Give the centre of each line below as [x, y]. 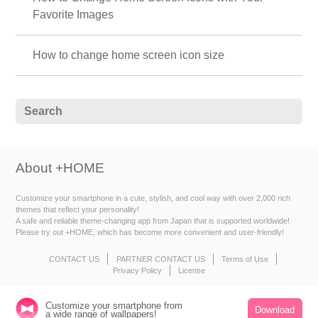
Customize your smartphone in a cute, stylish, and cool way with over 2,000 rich [153, 198]
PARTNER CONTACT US [160, 259]
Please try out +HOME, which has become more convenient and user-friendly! [150, 232]
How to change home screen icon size [129, 55]
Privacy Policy [137, 271]
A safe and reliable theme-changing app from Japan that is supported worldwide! [153, 220]
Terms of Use [245, 259]
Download [275, 309]
